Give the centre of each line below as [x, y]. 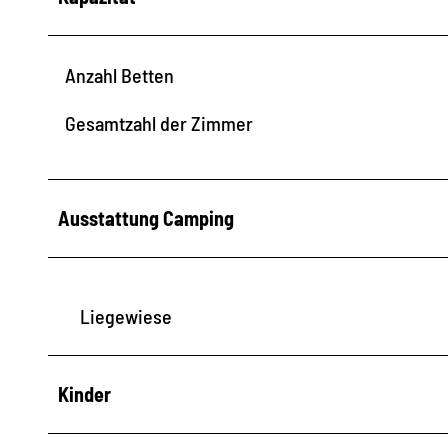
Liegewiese [126, 315]
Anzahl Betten [119, 74]
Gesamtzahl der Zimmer [159, 122]
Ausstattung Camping [146, 217]
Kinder [84, 393]
